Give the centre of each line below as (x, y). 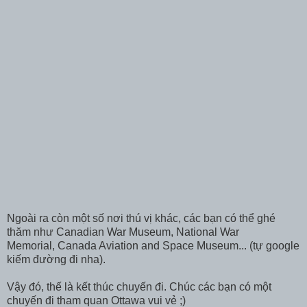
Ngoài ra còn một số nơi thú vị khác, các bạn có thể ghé (141, 219)
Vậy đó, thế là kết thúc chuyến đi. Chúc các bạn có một (139, 287)
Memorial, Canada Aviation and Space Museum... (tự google (153, 246)
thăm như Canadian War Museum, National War (123, 232)
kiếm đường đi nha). (56, 260)
